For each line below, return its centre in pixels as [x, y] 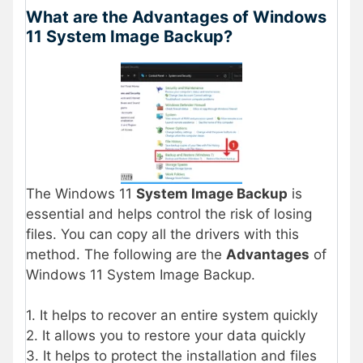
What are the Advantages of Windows [176, 17]
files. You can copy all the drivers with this [162, 234]
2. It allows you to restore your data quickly [166, 336]
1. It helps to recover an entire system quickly [172, 316]
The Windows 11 [81, 193]
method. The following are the [126, 254]
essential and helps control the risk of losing [169, 214]
